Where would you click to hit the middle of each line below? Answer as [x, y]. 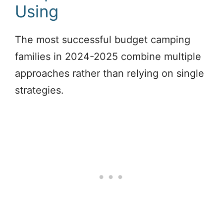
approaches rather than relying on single [110, 74]
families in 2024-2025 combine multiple [108, 57]
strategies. [39, 90]
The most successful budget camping [103, 40]
